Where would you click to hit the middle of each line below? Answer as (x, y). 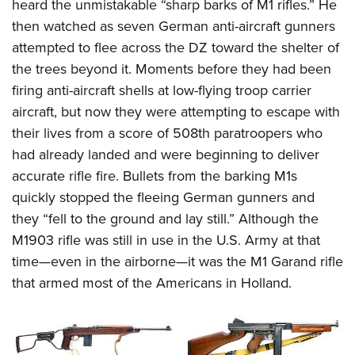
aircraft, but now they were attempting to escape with (176, 112)
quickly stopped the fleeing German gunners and (163, 198)
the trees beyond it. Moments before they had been (172, 69)
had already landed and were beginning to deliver (166, 155)
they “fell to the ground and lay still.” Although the (165, 219)
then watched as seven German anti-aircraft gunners (174, 27)
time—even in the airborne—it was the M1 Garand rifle (177, 262)
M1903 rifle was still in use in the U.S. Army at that (166, 240)
